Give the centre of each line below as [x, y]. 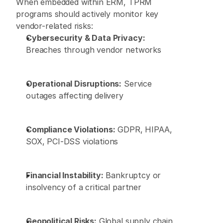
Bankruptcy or [132, 175]
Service [137, 84]
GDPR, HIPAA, [144, 129]
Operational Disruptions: [74, 84]
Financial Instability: [65, 175]
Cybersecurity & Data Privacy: [86, 38]
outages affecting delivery [76, 96]
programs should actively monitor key [87, 14]
